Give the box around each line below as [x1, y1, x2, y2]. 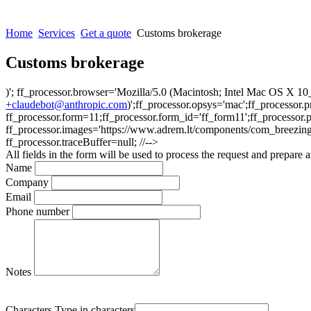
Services [38, 27, 75, 39]
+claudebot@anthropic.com [6, 98, 127, 110]
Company [6, 176, 49, 188]
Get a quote [81, 27, 131, 39]
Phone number [6, 205, 69, 217]
